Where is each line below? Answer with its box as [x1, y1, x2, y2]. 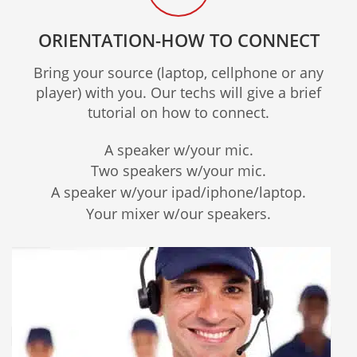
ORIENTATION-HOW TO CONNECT [37, 27, 320, 52]
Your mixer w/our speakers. [86, 203, 271, 223]
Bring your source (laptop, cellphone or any [33, 62, 324, 82]
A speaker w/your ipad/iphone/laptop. [51, 182, 306, 202]
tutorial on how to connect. [88, 102, 269, 122]
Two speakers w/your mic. [91, 161, 266, 181]
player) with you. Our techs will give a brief [36, 82, 321, 102]
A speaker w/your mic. [104, 139, 253, 159]
